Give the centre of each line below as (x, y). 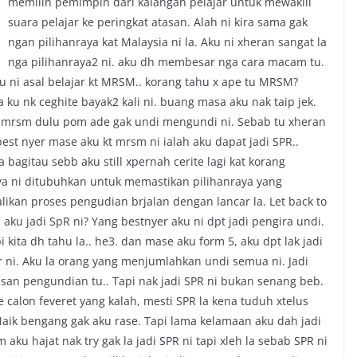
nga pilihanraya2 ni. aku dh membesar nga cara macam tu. (166, 62)
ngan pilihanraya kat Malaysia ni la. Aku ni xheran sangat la (167, 42)
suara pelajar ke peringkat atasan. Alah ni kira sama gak (158, 22)
